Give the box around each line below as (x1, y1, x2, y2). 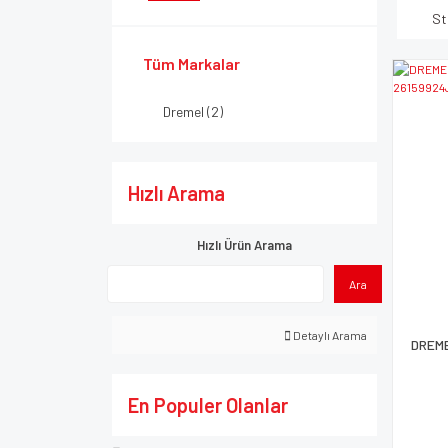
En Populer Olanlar (128, 393, 288, 417)
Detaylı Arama (291, 328, 367, 342)
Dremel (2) (163, 103, 223, 120)
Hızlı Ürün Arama (197, 237, 292, 253)
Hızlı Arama (128, 181, 225, 205)
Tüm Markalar (143, 54, 240, 73)
